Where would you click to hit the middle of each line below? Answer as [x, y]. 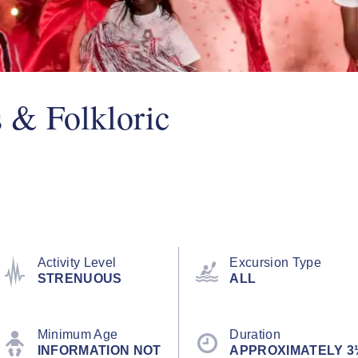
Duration [255, 334]
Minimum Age [78, 334]
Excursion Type [275, 262]
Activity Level [77, 262]
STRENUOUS [80, 278]
